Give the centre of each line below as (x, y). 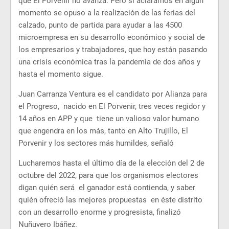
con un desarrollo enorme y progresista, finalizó (100, 212)
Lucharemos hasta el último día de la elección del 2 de (111, 163)
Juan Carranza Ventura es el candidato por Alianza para (113, 94)
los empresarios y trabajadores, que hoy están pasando (113, 50)
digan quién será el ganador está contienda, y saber (107, 188)
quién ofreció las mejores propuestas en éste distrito (110, 200)
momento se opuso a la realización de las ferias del (107, 13)
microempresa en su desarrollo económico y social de (112, 37)
